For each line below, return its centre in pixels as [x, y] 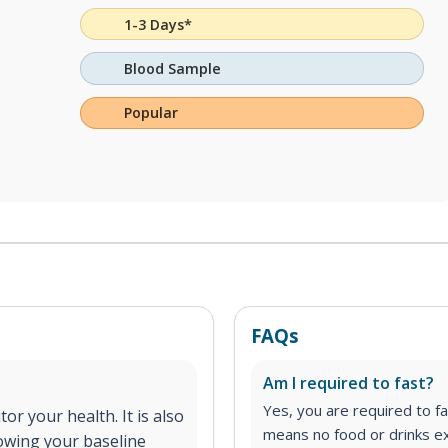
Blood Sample [173, 69]
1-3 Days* [158, 24]
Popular [151, 113]
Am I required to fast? [348, 383]
